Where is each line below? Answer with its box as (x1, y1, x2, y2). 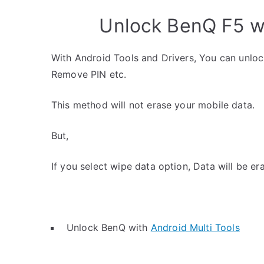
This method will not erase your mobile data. (51, 99, 255, 111)
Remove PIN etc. (51, 68, 127, 80)
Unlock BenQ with (67, 222, 151, 233)
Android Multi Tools (150, 222, 240, 233)
